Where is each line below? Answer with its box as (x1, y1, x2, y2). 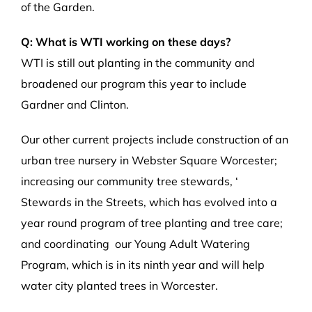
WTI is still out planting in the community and (21, 56, 255, 70)
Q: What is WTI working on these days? (21, 35, 231, 49)
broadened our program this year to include (21, 77, 247, 91)
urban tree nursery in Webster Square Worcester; (21, 153, 277, 168)
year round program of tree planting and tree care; (21, 216, 283, 231)
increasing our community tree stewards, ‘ (21, 174, 238, 189)
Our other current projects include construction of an (21, 132, 288, 147)
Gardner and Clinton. (21, 97, 129, 112)
